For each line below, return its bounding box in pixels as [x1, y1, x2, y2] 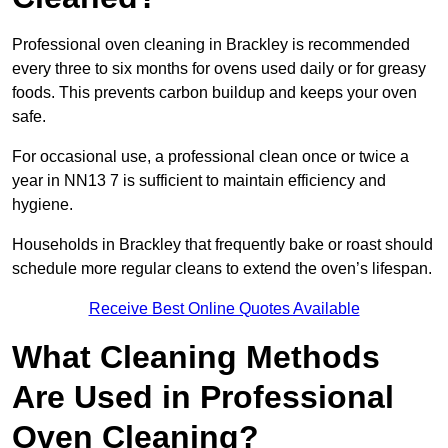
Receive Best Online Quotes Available [88, 300, 360, 318]
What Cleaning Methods [12, 339, 380, 376]
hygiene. [12, 196, 73, 214]
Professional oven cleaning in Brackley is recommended [12, 36, 410, 54]
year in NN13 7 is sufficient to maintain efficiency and [12, 172, 386, 190]
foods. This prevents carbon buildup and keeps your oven [12, 84, 417, 102]
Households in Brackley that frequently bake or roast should [12, 236, 433, 254]
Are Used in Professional [12, 379, 394, 416]
